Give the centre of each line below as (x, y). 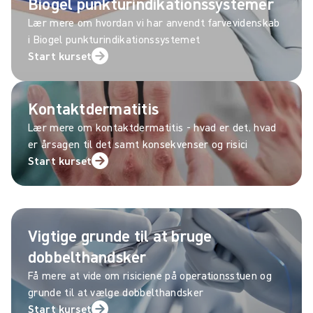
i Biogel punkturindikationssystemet (114, 39)
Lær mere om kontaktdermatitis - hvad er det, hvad (152, 127)
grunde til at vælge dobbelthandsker (116, 292)
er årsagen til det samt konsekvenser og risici (138, 144)
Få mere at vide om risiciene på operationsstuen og (150, 275)
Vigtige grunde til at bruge (120, 235)
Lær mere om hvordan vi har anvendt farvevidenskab (154, 22)
